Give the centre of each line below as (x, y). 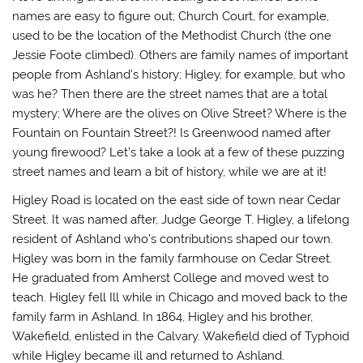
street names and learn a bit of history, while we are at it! (175, 171)
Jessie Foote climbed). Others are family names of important (181, 55)
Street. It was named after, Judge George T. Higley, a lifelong (181, 220)
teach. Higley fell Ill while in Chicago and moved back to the (180, 298)
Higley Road (47, 201)
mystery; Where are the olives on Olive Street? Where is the (180, 113)
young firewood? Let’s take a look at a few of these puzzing (179, 152)
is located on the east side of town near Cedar (211, 201)
